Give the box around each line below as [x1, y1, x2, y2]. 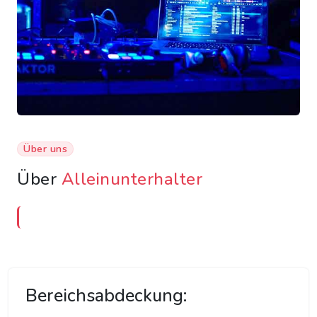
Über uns [23, 142, 67, 156]
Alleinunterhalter [61, 168, 202, 191]
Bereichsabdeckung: [25, 283, 187, 309]
